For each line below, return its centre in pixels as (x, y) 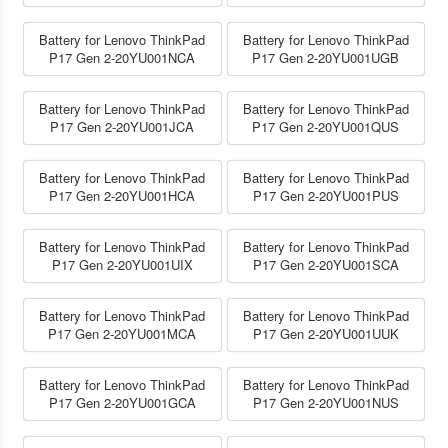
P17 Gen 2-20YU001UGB (326, 57)
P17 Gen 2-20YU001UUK (325, 333)
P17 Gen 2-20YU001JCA (122, 126)
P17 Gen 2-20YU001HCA (122, 195)
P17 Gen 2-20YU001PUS (325, 195)
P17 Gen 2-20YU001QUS (326, 126)
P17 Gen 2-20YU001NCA (122, 57)
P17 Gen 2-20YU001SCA (325, 264)
